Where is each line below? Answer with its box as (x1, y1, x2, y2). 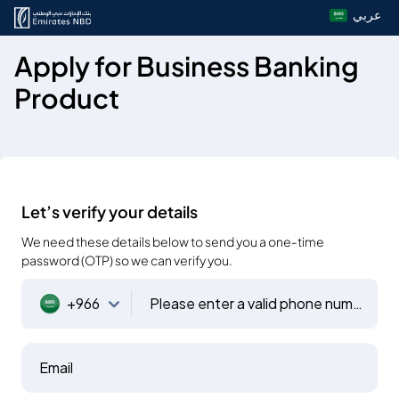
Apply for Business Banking (14, 49, 359, 83)
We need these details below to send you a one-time (21, 233, 324, 249)
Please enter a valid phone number (352, 294, 362, 313)
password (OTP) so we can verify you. (21, 252, 232, 268)
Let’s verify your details (21, 201, 198, 222)
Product (14, 81, 119, 115)
